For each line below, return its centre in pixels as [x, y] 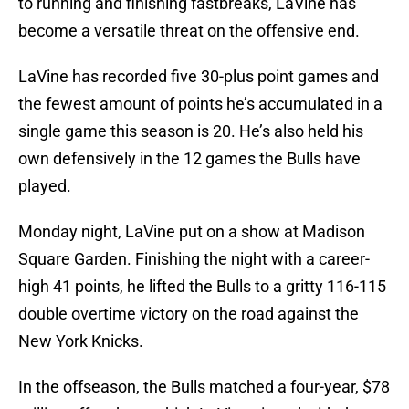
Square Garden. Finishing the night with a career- [194, 259]
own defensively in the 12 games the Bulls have [189, 159]
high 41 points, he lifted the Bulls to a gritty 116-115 [202, 287]
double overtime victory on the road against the [189, 314]
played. [45, 186]
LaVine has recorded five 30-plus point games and [199, 77]
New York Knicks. [81, 341]
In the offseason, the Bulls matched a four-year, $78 [204, 387]
